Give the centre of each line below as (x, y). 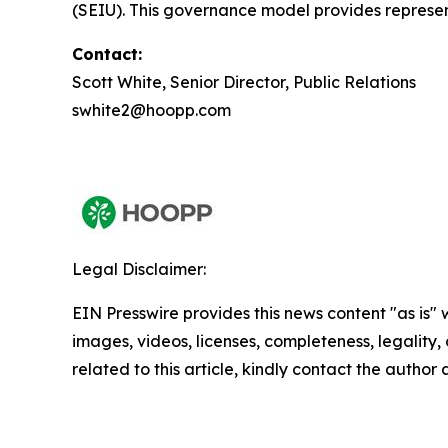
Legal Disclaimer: (139, 269)
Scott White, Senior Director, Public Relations (244, 82)
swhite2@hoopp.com (151, 110)
